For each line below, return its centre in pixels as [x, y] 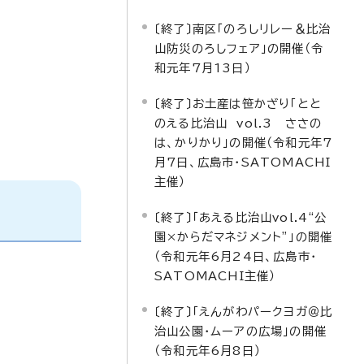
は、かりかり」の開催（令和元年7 [244, 143]
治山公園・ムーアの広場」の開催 [240, 331]
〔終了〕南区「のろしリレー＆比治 [243, 29]
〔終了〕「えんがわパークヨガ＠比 [244, 312]
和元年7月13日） [203, 68]
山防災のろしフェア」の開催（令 [239, 48]
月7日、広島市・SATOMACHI [243, 162]
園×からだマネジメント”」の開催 [244, 237]
